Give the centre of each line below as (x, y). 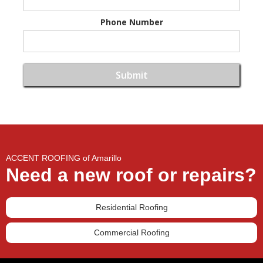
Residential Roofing (131, 207)
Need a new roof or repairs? (131, 175)
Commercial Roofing (131, 232)
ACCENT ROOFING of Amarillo (64, 158)
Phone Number (131, 22)
